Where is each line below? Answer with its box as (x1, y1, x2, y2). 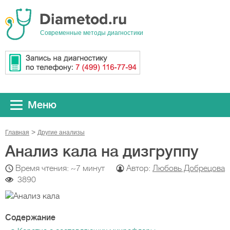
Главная (5, 129, 29, 136)
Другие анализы (37, 129, 85, 136)
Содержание (5, 213, 55, 222)
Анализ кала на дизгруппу (5, 143, 199, 160)
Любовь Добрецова (152, 164, 225, 173)
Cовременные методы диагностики (40, 29, 143, 36)
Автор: (126, 164, 152, 173)
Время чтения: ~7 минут (15, 164, 105, 173)
